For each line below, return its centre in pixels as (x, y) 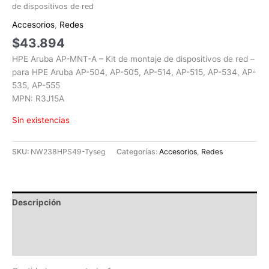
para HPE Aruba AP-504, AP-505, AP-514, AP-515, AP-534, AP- (134, 72)
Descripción (37, 202)
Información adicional (56, 224)
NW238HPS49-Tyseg (68, 152)
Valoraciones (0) (46, 245)
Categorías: (138, 152)
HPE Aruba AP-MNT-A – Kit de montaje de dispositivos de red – (133, 59)
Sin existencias (41, 120)
